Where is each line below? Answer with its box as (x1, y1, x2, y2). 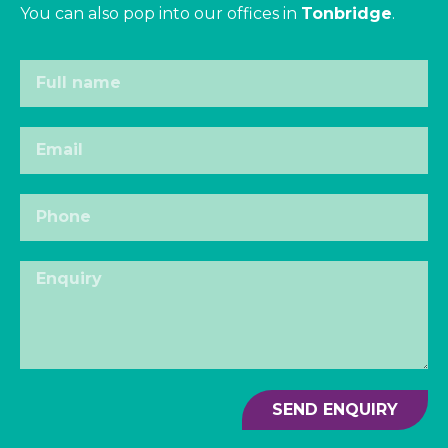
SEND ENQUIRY (272, 399, 398, 419)
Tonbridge (301, 3, 392, 23)
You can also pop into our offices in (20, 3, 301, 23)
